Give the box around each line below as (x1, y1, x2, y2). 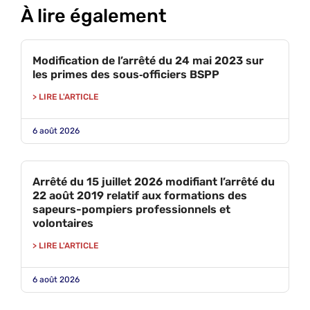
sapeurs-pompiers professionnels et (33, 203, 230, 216)
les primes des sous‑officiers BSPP (33, 68, 219, 81)
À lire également (21, 5, 167, 27)
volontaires (33, 217, 93, 230)
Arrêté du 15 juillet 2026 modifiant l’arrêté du (33, 175, 275, 188)
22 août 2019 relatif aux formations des (33, 189, 247, 202)
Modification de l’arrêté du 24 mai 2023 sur (33, 54, 264, 67)
